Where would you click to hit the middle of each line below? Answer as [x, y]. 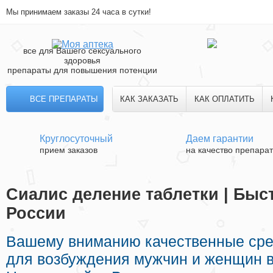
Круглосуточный [76, 139]
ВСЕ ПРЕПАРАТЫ [64, 99]
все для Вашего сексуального [82, 51]
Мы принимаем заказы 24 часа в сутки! [79, 12]
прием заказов [69, 150]
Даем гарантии [220, 139]
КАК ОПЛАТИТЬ [224, 99]
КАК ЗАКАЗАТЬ [149, 99]
